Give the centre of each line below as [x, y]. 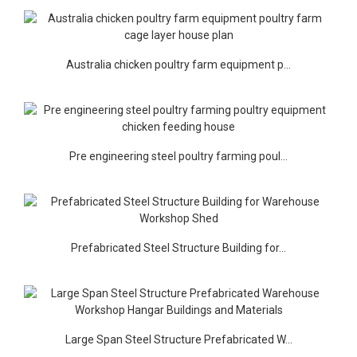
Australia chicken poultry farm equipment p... [178, 64]
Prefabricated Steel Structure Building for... [178, 247]
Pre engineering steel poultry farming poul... [178, 156]
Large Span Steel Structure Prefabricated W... [178, 339]
